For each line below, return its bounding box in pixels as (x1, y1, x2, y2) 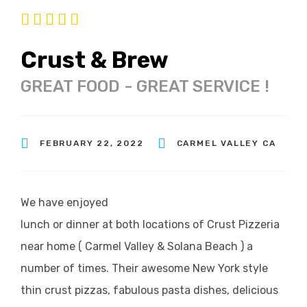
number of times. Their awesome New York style (21, 261, 268, 275)
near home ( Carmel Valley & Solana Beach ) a (21, 239, 253, 253)
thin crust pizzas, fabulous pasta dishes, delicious (21, 283, 278, 297)
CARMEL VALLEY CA (176, 138, 276, 148)
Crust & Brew (21, 46, 169, 73)
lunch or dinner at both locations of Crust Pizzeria (21, 217, 280, 231)
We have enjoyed (21, 195, 108, 209)
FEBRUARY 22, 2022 (40, 138, 144, 148)
